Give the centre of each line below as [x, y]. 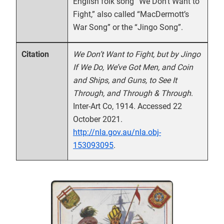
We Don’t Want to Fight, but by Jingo [137, 54]
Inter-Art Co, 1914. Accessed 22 [127, 106]
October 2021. [98, 119]
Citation [35, 54]
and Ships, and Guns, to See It [125, 80]
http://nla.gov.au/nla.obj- [117, 132]
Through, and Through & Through [132, 93]
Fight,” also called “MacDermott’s [131, 14]
